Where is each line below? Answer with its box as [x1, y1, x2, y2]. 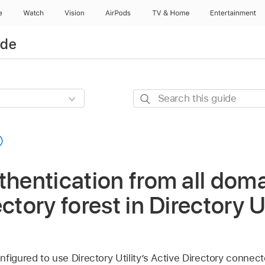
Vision [64, 9, 85, 17]
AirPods [105, 9, 131, 17]
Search [132, 91, 165, 103]
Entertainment [211, 9, 257, 17]
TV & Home [151, 9, 189, 17]
